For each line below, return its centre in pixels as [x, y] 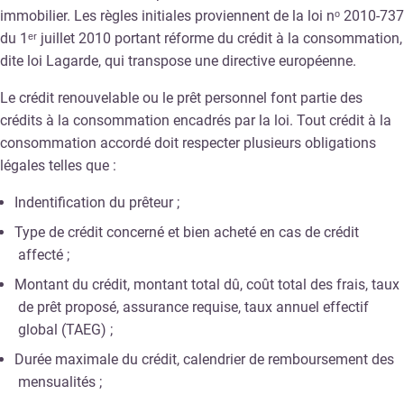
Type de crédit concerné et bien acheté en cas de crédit [187, 232]
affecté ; [44, 254]
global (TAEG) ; [65, 329]
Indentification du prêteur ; [97, 202]
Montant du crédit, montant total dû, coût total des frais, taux [207, 284]
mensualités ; [60, 381]
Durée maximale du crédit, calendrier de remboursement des [204, 359]
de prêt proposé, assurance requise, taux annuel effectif [193, 307]
